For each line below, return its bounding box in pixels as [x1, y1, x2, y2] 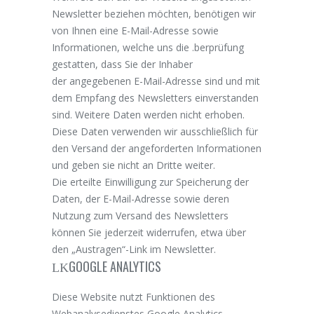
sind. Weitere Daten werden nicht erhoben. [52, 107, 245, 121]
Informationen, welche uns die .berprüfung [52, 40, 244, 54]
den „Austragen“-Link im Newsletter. [52, 242, 216, 256]
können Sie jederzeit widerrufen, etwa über [52, 225, 246, 239]
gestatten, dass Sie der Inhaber [52, 57, 193, 71]
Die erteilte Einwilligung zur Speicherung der [52, 175, 249, 189]
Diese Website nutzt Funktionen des [52, 289, 215, 303]
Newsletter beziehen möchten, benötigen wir [52, 6, 256, 20]
